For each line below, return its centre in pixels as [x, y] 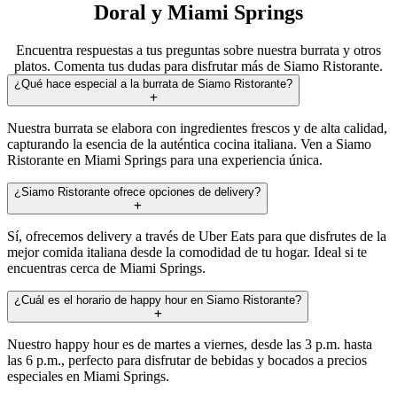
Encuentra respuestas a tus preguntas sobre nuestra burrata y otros [198, 50]
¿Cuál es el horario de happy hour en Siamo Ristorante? [158, 300]
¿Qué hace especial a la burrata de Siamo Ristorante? [153, 83]
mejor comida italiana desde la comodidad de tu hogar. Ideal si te [187, 252]
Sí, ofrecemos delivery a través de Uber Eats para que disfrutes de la [197, 236]
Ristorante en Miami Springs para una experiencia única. [165, 160]
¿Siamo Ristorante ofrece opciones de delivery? [137, 191]
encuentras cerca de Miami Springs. [106, 268]
